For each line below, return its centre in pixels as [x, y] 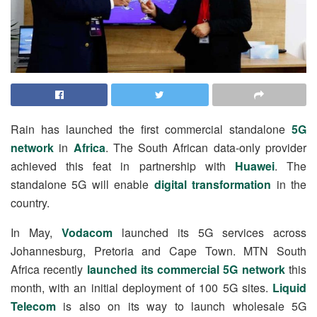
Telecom [33, 306]
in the [289, 184]
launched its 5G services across [209, 232]
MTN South [275, 251]
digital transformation [213, 184]
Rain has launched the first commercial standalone [151, 129]
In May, [36, 232]
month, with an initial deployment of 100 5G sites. [142, 288]
